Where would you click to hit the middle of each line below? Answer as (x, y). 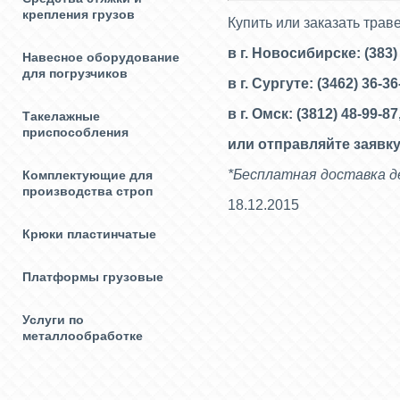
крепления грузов (79, 14)
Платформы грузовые (93, 277)
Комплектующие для (87, 175)
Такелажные (61, 116)
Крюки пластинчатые (89, 234)
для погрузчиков (75, 73)
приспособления (75, 132)
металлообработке (83, 336)
